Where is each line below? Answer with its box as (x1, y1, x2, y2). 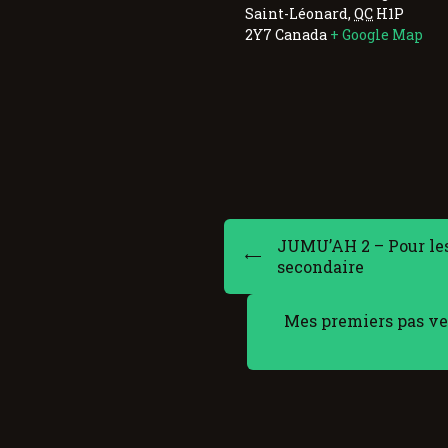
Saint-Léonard (245, 3, 348, 23)
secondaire (276, 255, 364, 277)
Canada (275, 24, 327, 44)
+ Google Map (330, 24, 423, 44)
